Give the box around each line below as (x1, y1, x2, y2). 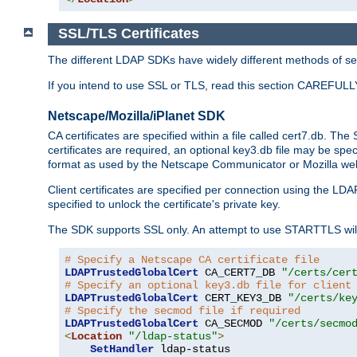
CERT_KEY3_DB (198, 292, 288, 305)
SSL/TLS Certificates (57, 25, 199, 42)
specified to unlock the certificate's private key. (48, 198, 280, 211)
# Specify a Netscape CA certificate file (65, 253, 320, 267)
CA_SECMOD (198, 317, 269, 331)
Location (71, 330, 122, 343)
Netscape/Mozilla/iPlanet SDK (48, 108, 226, 123)
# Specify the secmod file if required (65, 304, 300, 318)
